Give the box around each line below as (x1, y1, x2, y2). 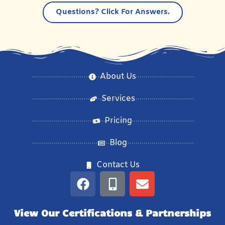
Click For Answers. (98, 7, 170, 18)
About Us (100, 71, 137, 82)
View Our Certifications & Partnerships (14, 206, 211, 219)
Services (101, 93, 135, 104)
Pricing (104, 116, 132, 127)
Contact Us (96, 160, 140, 171)
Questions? (55, 7, 99, 18)
